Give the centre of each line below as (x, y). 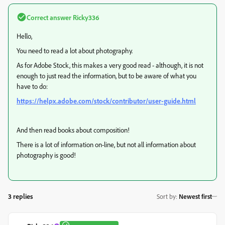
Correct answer (49, 17)
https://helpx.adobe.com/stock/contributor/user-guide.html (106, 100)
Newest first (195, 197)
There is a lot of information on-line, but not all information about (106, 144)
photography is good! (46, 155)
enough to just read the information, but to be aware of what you (106, 75)
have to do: (32, 86)
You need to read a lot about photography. (75, 50)
